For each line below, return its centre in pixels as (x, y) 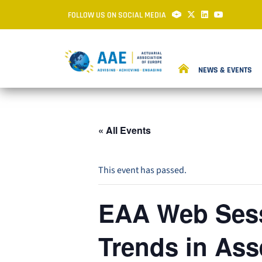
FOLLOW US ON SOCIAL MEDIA (118, 15)
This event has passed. (142, 170)
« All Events (125, 130)
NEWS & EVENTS (225, 70)
